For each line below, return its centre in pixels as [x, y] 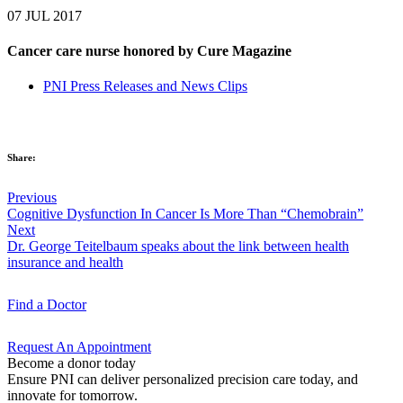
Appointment [114, 347]
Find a [27, 305]
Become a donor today [72, 363]
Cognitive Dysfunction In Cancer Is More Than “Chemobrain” [185, 214]
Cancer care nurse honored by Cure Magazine [149, 51]
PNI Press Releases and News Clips [145, 86]
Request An [42, 347]
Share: [22, 158]
